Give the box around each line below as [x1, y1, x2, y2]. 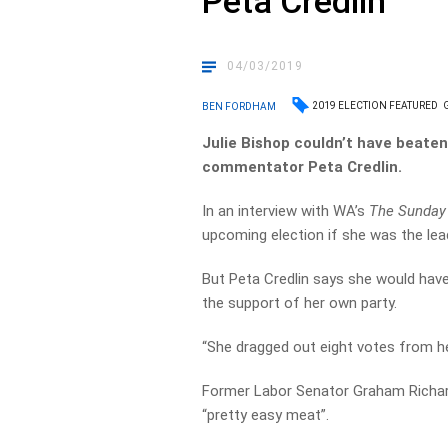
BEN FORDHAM [202, 100, 277, 112]
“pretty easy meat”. [202, 406, 330, 424]
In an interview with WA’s [202, 202, 370, 220]
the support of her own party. [202, 294, 398, 312]
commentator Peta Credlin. [202, 158, 403, 176]
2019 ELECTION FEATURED [312, 100, 439, 111]
